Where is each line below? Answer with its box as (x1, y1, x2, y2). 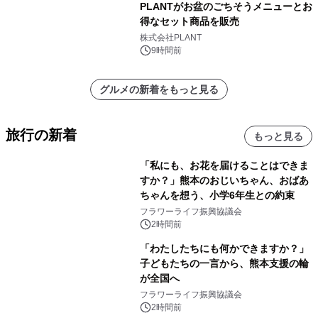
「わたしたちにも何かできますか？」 (139, 243, 309, 254)
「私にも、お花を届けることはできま (139, 160, 309, 171)
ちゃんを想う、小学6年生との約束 (139, 190, 295, 201)
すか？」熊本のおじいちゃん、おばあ (139, 175, 309, 186)
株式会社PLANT (139, 33, 202, 43)
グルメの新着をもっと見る (99, 84, 219, 95)
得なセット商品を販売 (139, 16, 239, 27)
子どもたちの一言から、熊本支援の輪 (139, 258, 309, 269)
